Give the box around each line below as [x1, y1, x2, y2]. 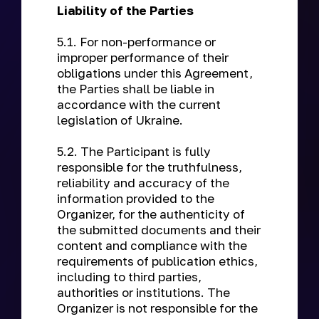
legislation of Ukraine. [57, 113, 186, 127]
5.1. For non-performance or [57, 34, 216, 49]
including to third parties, [57, 269, 202, 284]
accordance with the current [57, 97, 221, 112]
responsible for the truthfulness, [57, 159, 242, 174]
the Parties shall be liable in [57, 81, 214, 96]
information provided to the [57, 191, 214, 206]
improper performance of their [57, 50, 229, 65]
